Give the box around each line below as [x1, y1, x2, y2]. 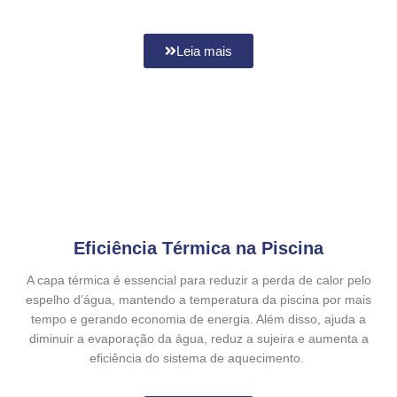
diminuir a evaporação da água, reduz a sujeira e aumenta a [28, 332, 369, 346]
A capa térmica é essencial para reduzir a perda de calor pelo [26, 274, 371, 288]
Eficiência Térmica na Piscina [74, 238, 323, 259]
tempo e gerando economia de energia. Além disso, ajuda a [31, 313, 366, 327]
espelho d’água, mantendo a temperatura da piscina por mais [26, 293, 371, 307]
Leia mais [176, 43, 232, 59]
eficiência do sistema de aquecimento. [90, 352, 307, 366]
